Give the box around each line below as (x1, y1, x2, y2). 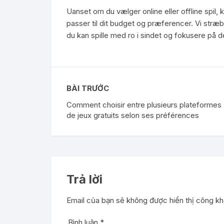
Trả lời (66, 172, 102, 187)
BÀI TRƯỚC (66, 83, 109, 93)
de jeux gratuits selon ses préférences (66, 110, 199, 120)
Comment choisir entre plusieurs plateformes (66, 100, 221, 110)
